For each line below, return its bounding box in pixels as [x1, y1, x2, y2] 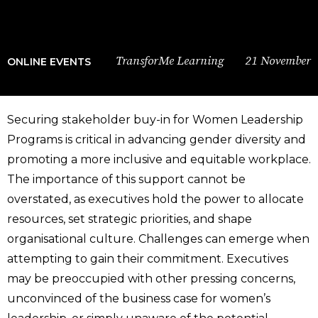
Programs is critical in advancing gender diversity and [7, 133, 306, 146]
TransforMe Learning [116, 53, 224, 69]
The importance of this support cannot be [7, 172, 246, 186]
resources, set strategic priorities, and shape [7, 212, 252, 226]
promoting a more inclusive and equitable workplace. [7, 153, 311, 166]
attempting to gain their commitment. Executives [7, 252, 288, 265]
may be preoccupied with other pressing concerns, [7, 272, 295, 285]
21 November [245, 53, 311, 69]
